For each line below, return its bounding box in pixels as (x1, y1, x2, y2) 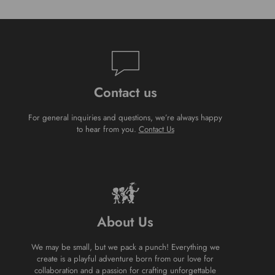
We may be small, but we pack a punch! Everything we (31, 241, 220, 253)
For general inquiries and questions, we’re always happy (28, 112, 222, 124)
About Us (97, 211, 153, 231)
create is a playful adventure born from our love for (37, 252, 214, 265)
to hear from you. (76, 123, 139, 136)
